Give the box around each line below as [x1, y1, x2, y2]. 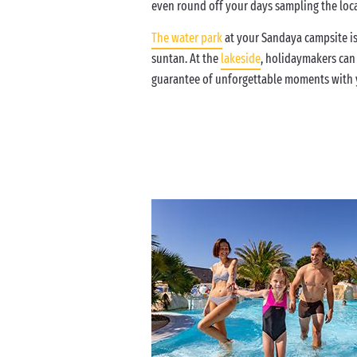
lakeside [221, 51, 261, 66]
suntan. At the [151, 51, 221, 66]
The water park [151, 30, 222, 45]
